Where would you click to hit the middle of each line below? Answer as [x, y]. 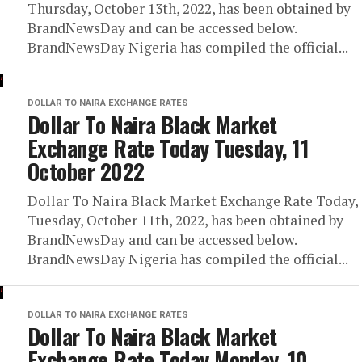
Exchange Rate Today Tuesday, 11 [168, 148]
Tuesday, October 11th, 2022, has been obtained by [185, 220]
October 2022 [86, 171]
